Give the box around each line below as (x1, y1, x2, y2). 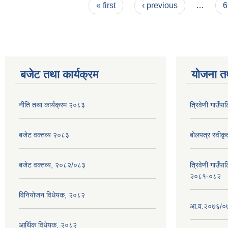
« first (96, 1, 116, 10)
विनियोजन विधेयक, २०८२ (19, 191, 85, 199)
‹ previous (141, 1, 178, 10)
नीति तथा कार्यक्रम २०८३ (19, 101, 85, 109)
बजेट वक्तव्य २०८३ (19, 131, 69, 139)
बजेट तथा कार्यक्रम (20, 68, 98, 81)
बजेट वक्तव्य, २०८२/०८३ (19, 161, 85, 169)
